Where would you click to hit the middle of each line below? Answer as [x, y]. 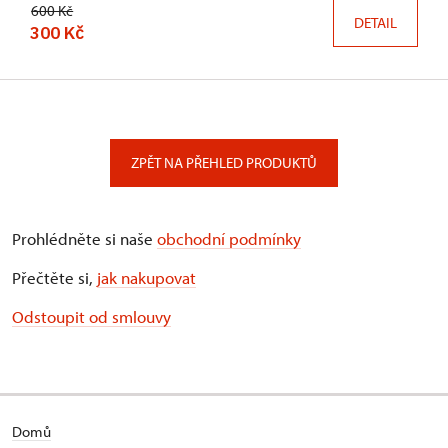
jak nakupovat [146, 277]
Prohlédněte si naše [84, 238]
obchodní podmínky [229, 238]
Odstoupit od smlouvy [91, 316]
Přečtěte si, [54, 277]
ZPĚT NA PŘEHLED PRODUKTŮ [224, 162]
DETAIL [375, 22]
